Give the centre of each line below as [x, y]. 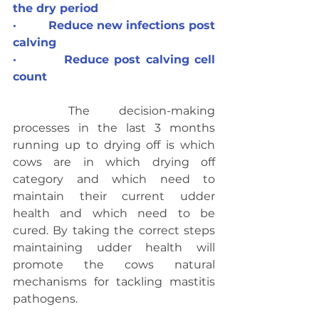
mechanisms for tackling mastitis [114, 282]
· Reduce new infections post [114, 25]
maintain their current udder [114, 196]
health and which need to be [114, 213]
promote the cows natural [114, 265]
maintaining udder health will [114, 247]
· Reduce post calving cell [114, 59]
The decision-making [41, 111]
